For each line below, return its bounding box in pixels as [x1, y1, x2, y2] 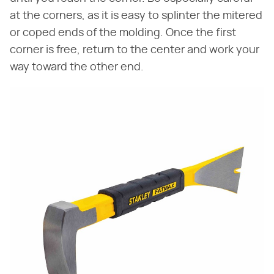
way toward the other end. [10, 61, 144, 73]
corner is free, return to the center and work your [10, 44, 259, 56]
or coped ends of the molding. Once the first [10, 27, 236, 39]
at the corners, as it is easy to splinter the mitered [10, 10, 262, 21]
